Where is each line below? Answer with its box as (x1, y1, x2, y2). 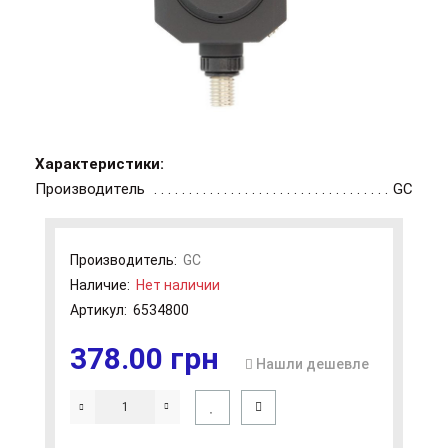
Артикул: (70, 302, 127, 319)
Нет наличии (136, 277, 220, 294)
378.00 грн (70, 341, 219, 377)
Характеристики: (35, 155, 164, 174)
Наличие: (70, 277, 136, 294)
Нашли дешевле (256, 356, 369, 373)
